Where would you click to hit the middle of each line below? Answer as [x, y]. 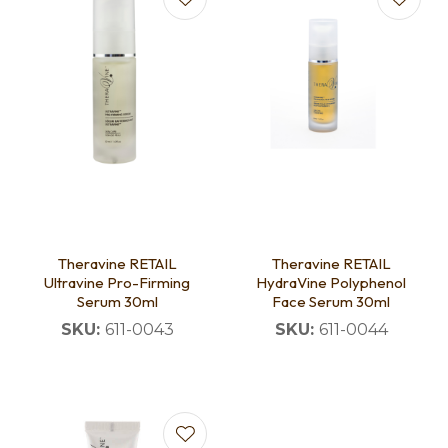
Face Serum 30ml [331, 302]
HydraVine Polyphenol [331, 283]
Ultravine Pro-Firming [117, 283]
